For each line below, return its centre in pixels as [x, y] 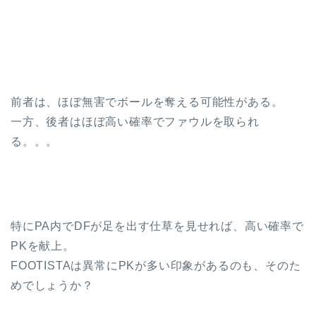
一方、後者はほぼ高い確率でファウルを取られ [135, 121]
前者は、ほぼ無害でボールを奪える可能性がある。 [147, 102]
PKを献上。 [43, 245]
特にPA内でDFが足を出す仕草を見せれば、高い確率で [157, 226]
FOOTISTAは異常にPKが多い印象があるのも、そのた [156, 265]
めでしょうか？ [52, 285]
